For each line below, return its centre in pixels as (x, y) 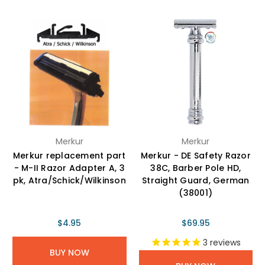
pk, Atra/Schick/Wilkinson (69, 180)
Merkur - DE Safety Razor (195, 155)
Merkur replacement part (69, 155)
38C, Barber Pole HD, (196, 168)
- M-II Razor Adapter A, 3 (69, 168)
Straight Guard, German (196, 180)
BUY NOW (69, 252)
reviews (224, 243)
